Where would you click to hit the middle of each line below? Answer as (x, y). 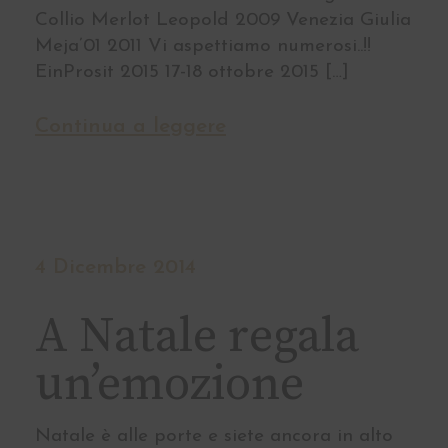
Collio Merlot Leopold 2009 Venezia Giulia (223, 21)
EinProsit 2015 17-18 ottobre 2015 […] (192, 73)
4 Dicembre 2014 (115, 268)
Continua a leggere (130, 127)
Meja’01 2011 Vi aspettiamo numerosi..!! (203, 47)
